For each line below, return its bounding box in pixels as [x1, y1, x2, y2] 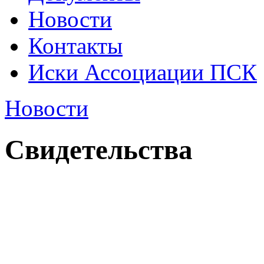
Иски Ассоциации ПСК [28, 60, 257, 85]
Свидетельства [5, 134, 193, 166]
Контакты [28, 33, 123, 58]
